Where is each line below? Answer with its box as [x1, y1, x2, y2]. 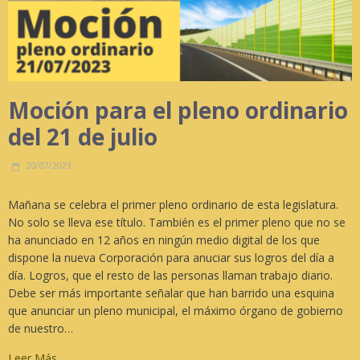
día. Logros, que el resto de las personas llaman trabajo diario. [8, 268, 333, 284]
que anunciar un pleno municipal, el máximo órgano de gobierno [8, 303, 343, 319]
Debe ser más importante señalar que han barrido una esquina [8, 285, 334, 301]
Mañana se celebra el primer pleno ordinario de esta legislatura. [8, 197, 338, 213]
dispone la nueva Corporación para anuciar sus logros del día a [8, 250, 334, 266]
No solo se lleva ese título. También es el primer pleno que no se [8, 215, 346, 231]
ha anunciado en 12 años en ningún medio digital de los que [8, 232, 320, 248]
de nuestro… [8, 321, 73, 337]
